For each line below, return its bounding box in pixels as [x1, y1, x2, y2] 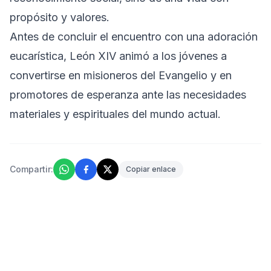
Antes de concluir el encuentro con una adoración [10, 30, 258, 43]
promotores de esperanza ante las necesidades [10, 88, 246, 101]
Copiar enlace [126, 164, 176, 174]
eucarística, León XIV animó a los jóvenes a [10, 49, 227, 62]
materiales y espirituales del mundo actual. [10, 107, 221, 120]
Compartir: [10, 163, 53, 174]
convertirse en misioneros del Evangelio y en [10, 68, 232, 82]
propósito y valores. [10, 10, 109, 24]
